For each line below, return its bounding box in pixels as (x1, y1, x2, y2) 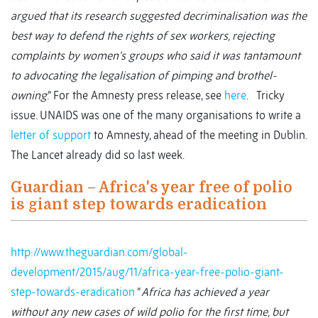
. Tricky (246, 88, 285, 103)
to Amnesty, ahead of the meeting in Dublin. (91, 128, 307, 143)
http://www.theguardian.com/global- (11, 245, 188, 260)
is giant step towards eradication (11, 196, 267, 214)
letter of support (11, 128, 91, 143)
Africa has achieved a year (141, 285, 269, 300)
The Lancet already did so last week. (11, 148, 185, 163)
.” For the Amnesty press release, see (47, 88, 224, 103)
